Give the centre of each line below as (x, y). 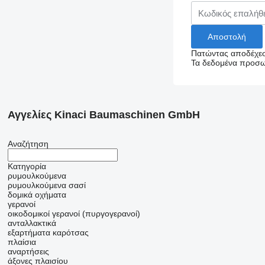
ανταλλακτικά (32, 223)
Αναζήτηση (28, 144)
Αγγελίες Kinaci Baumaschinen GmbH (104, 115)
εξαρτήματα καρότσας (48, 232)
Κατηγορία (27, 166)
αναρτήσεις (28, 251)
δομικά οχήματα (37, 195)
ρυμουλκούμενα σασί (46, 185)
